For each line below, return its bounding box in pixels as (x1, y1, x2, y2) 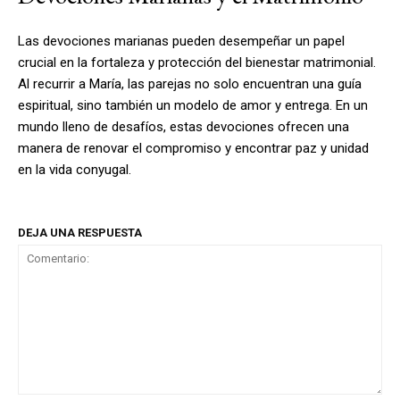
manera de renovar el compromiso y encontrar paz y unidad (18, 139, 369, 156)
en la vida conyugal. (18, 161, 131, 178)
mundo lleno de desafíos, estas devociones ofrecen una (18, 118, 349, 135)
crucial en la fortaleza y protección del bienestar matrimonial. (18, 54, 376, 71)
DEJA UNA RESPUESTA (18, 225, 142, 239)
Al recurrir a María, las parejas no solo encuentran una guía (18, 75, 362, 92)
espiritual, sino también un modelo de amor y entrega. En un (18, 96, 368, 113)
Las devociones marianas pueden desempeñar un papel (18, 32, 345, 49)
